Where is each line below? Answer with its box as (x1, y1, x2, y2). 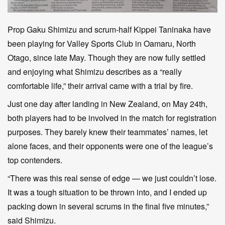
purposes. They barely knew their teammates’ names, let (8, 126, 207, 138)
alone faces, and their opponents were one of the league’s (8, 140, 213, 152)
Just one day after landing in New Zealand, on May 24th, (8, 98, 207, 109)
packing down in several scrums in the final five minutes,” (8, 200, 209, 212)
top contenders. (8, 154, 62, 166)
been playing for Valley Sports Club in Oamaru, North (8, 38, 196, 49)
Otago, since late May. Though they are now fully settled (8, 52, 205, 63)
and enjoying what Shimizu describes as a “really (8, 66, 182, 77)
